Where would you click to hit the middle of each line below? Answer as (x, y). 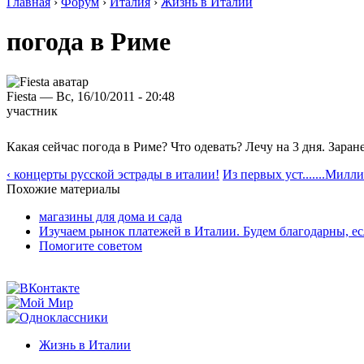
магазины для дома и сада (110, 216)
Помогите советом (91, 245)
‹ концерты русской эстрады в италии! (113, 174)
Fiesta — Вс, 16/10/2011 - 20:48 (91, 96)
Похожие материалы (63, 188)
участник (32, 110)
